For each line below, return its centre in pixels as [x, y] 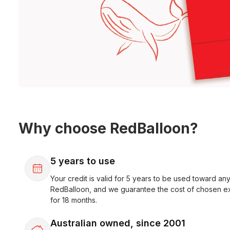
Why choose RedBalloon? [108, 128]
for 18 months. [74, 200]
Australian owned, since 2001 [118, 223]
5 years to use [83, 161]
